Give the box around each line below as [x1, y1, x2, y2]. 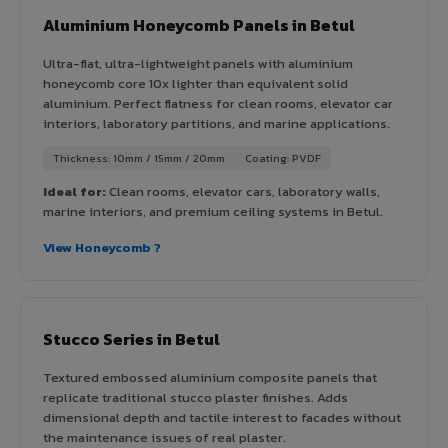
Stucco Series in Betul [43, 326, 220, 351]
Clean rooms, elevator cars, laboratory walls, [106, 181, 380, 201]
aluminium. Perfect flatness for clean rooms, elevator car [43, 93, 393, 113]
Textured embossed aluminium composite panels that [43, 367, 377, 387]
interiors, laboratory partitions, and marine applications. [43, 113, 390, 133]
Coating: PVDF [245, 149, 321, 166]
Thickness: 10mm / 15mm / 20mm [53, 149, 225, 166]
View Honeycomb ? [43, 237, 161, 257]
